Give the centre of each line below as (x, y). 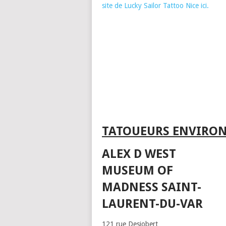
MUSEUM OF (137, 170)
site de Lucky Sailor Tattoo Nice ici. (155, 6)
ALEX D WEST (139, 154)
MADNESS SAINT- (152, 187)
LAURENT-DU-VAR (152, 204)
